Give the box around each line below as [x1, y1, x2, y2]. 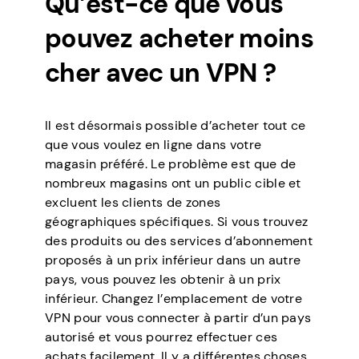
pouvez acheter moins [45, 21, 314, 55]
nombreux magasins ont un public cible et [45, 174, 301, 192]
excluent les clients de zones [45, 193, 221, 211]
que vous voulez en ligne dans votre [45, 135, 262, 153]
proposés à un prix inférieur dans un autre [45, 251, 301, 268]
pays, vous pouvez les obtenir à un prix [45, 270, 281, 288]
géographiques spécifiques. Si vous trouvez [45, 212, 309, 230]
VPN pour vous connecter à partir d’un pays [45, 309, 312, 326]
